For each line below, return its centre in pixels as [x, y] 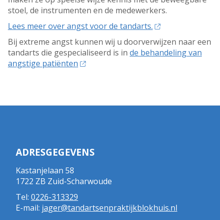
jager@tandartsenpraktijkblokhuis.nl [110, 207]
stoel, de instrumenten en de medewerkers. [87, 11]
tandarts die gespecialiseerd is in [69, 53]
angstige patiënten [43, 64]
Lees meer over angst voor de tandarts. [80, 26]
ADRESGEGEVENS [55, 152]
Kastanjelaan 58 [45, 170]
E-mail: [29, 207]
